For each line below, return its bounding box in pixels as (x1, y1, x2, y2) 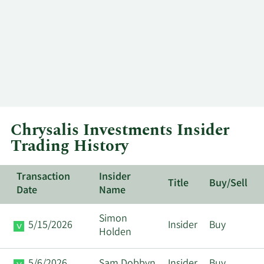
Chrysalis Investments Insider (11, 118, 229, 143)
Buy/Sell (209, 176, 247, 192)
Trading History (11, 134, 128, 159)
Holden (99, 225, 131, 241)
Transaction (16, 170, 70, 186)
